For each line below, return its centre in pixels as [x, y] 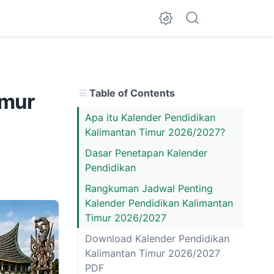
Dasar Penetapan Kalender [146, 153]
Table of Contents [131, 93]
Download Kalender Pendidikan [157, 239]
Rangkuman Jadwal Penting [149, 188]
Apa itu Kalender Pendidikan [150, 117]
